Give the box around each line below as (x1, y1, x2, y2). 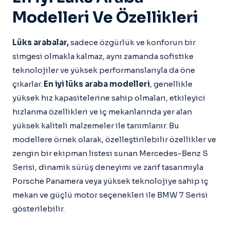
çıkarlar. (12, 79, 44, 89)
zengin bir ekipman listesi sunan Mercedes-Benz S (12, 148, 208, 158)
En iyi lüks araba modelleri (44, 79, 150, 89)
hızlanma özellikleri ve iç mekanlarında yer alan (12, 107, 192, 117)
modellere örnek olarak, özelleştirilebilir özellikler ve (12, 135, 216, 144)
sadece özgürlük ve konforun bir (69, 37, 196, 47)
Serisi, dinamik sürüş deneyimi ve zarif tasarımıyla (12, 162, 203, 172)
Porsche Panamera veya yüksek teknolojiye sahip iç (12, 176, 208, 186)
